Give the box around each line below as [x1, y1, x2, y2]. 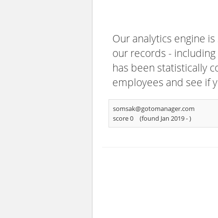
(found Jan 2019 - [140, 114, 189, 123]
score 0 [113, 114, 133, 123]
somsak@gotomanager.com [113, 104, 195, 113]
